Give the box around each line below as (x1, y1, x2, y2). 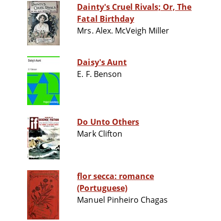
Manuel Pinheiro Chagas (77, 194, 168, 206)
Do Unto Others (77, 116, 139, 128)
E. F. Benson (77, 69, 122, 80)
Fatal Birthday (77, 13, 134, 25)
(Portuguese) (77, 183, 127, 194)
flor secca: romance (77, 171, 154, 182)
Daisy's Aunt (77, 57, 127, 68)
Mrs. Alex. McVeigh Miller (77, 25, 170, 37)
